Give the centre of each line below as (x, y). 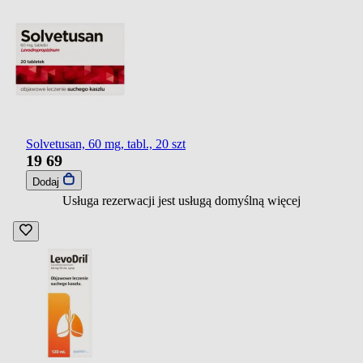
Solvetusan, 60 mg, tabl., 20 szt (106, 143)
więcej (284, 200)
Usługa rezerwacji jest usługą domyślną (165, 200)
